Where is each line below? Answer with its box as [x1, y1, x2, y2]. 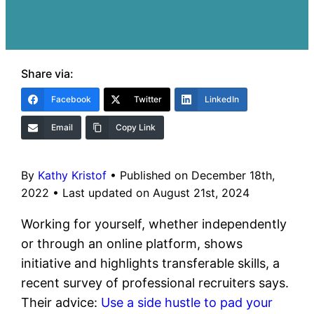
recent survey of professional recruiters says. [21, 275, 289, 291]
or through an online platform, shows [21, 236, 243, 252]
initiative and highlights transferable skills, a [21, 256, 280, 271]
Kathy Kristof [38, 168, 107, 183]
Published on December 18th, [120, 168, 275, 183]
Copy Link [116, 122, 156, 133]
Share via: [21, 67, 74, 81]
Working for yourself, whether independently [21, 217, 287, 232]
